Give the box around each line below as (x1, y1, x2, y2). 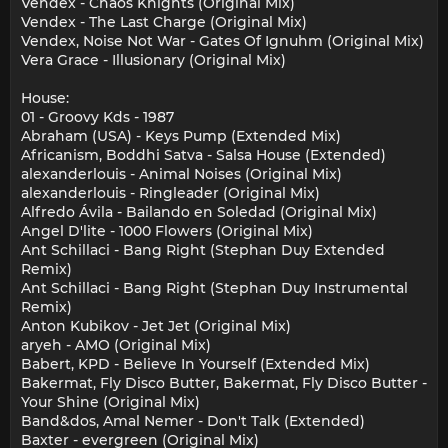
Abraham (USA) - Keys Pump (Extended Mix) (21, 127, 341, 146)
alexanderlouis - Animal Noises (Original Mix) (21, 165, 342, 184)
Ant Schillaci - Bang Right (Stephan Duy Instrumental (21, 279, 408, 298)
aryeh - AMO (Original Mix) (21, 336, 211, 355)
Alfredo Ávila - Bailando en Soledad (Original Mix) (21, 203, 377, 222)
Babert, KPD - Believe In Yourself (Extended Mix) (21, 355, 370, 374)
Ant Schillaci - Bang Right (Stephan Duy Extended (21, 241, 385, 260)
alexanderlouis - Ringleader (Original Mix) (21, 184, 320, 203)
